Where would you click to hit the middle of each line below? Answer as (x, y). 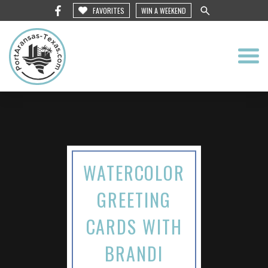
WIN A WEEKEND (164, 10)
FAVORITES (109, 10)
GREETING (134, 199)
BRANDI (134, 253)
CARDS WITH (134, 226)
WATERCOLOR (134, 172)
